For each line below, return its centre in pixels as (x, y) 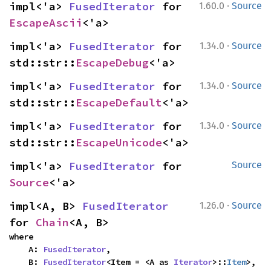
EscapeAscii (46, 23)
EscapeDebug (112, 63)
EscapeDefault (119, 103)
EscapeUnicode (119, 142)
